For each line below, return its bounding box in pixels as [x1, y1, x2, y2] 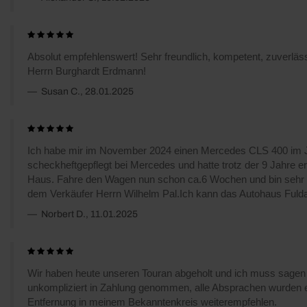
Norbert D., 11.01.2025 [39, 208, 138, 219]
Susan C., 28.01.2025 [39, 86, 134, 97]
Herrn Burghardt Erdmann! [27, 64, 146, 77]
